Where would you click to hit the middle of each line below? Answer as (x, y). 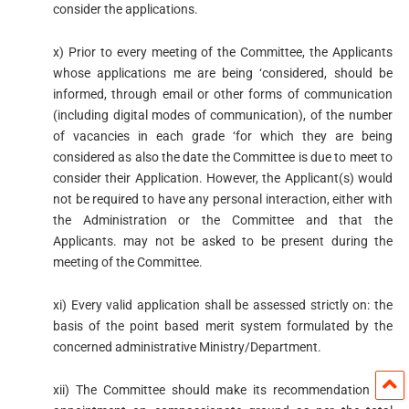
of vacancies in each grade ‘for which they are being (223, 136)
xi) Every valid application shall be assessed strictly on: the (223, 304)
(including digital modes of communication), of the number (223, 115)
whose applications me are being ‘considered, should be (223, 73)
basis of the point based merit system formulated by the (223, 325)
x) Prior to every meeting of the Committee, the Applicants (223, 52)
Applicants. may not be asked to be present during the (223, 241)
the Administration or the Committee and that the (223, 220)
